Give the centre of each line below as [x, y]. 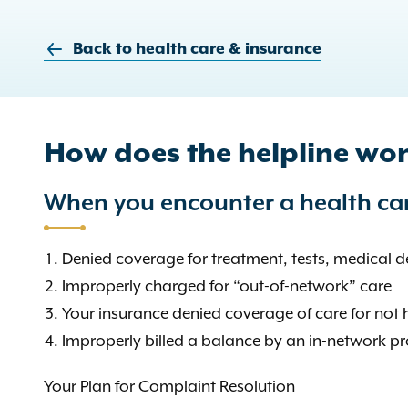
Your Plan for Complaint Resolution [169, 386]
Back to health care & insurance [197, 49]
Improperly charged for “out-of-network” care [227, 286]
